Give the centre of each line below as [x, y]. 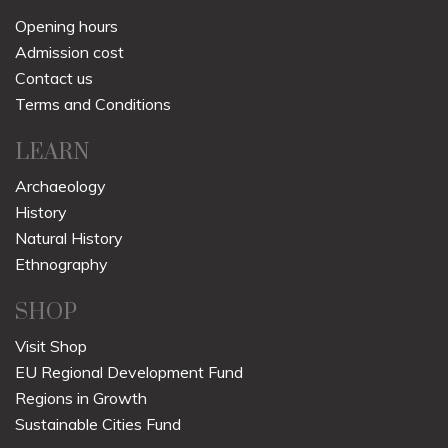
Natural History [69, 237]
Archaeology [60, 185]
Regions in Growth [81, 397]
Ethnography [61, 263]
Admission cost [69, 51]
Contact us [54, 77]
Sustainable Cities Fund [98, 423]
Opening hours [66, 25]
